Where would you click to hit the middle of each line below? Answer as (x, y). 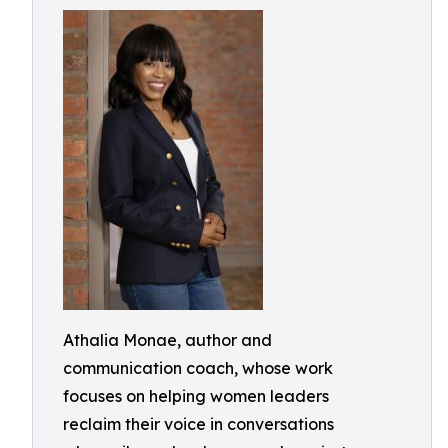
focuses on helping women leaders (196, 396)
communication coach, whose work (198, 368)
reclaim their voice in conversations (198, 424)
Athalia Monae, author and (167, 340)
